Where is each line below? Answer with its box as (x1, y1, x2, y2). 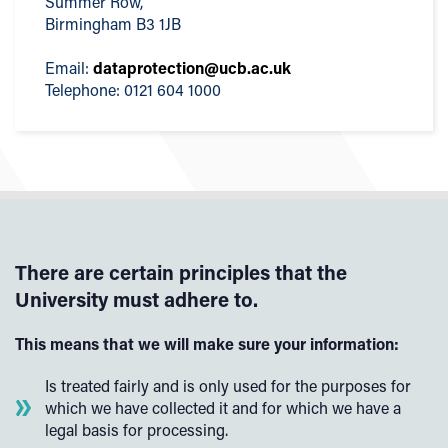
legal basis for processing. (45, 419, 228, 440)
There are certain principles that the (15, 259, 347, 285)
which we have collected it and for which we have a (45, 397, 401, 418)
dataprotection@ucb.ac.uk (93, 57, 291, 78)
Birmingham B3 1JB (45, 13, 181, 34)
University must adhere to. (15, 286, 258, 312)
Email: (45, 57, 93, 78)
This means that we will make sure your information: (15, 333, 399, 354)
